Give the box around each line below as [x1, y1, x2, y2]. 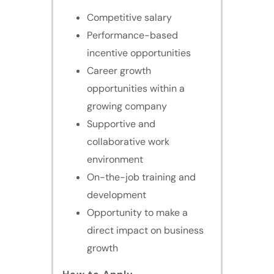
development [87, 188, 146, 202]
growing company [87, 100, 167, 113]
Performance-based [87, 29, 178, 42]
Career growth [87, 64, 151, 78]
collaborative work [87, 135, 169, 149]
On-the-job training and [87, 171, 196, 184]
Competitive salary [87, 11, 172, 24]
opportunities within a [87, 82, 185, 95]
